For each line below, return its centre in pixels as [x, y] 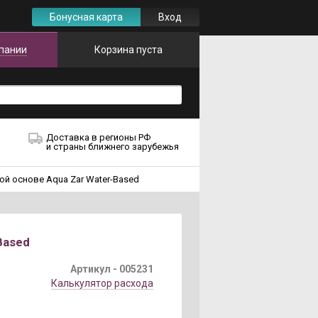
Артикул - [95, 269]
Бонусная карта [86, 17]
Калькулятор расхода [102, 283]
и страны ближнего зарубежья [113, 147]
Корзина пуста [128, 50]
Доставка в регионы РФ [98, 137]
